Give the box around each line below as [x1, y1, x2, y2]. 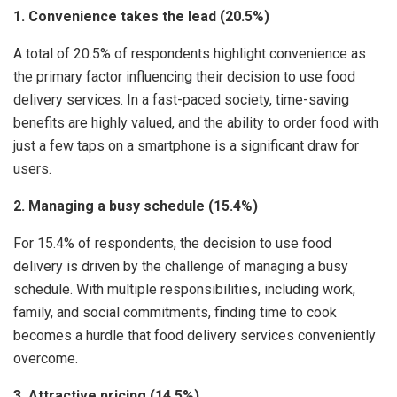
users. [13, 160, 51, 178]
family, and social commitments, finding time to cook [13, 304, 337, 322]
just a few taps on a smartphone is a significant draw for [13, 137, 359, 155]
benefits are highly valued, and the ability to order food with [13, 114, 378, 132]
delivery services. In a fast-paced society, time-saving [13, 91, 349, 109]
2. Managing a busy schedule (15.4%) [13, 198, 258, 215]
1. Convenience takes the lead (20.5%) [13, 8, 269, 26]
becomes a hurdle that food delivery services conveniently [13, 327, 376, 345]
